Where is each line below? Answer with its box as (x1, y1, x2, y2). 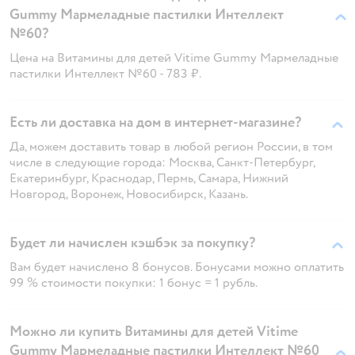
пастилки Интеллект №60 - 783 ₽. (10, 65, 201, 82)
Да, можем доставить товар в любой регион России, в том (10, 138, 333, 155)
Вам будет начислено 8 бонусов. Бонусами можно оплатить (10, 258, 344, 275)
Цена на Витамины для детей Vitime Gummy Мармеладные (10, 49, 338, 66)
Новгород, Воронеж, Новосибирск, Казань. (10, 185, 248, 202)
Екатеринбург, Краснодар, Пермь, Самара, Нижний (10, 170, 288, 186)
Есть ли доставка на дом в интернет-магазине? (10, 113, 301, 132)
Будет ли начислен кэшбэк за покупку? (10, 233, 255, 252)
